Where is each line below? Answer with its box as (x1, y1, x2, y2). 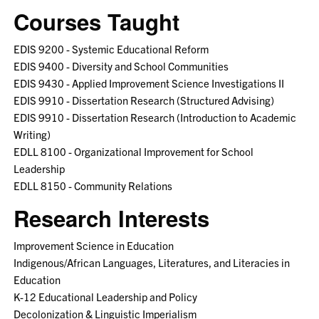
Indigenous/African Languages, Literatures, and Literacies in (14, 255, 291, 269)
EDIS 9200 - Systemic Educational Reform (14, 41, 209, 56)
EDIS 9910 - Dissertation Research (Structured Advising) (14, 93, 275, 107)
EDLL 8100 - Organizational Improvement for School (14, 144, 254, 158)
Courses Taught (14, 5, 180, 38)
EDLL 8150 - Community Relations (14, 178, 173, 192)
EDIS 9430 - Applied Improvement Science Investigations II (14, 75, 285, 90)
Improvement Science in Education (14, 238, 174, 252)
